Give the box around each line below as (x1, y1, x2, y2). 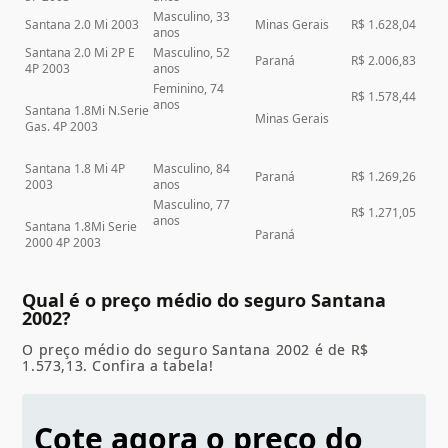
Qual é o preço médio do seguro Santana (22, 288, 387, 313)
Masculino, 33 (153, 8, 231, 26)
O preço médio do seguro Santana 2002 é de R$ (22, 340, 369, 360)
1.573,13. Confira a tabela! (22, 356, 214, 376)
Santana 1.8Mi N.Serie (25, 102, 150, 120)
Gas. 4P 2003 (25, 118, 99, 136)
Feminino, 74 (153, 80, 225, 98)
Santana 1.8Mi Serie (25, 218, 138, 236)
